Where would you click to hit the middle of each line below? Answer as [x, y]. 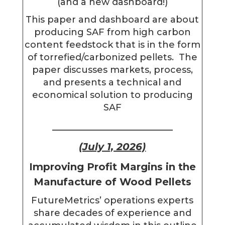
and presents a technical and [113, 82]
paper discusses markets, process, [112, 70]
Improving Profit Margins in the [112, 166]
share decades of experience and [112, 213]
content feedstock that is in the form [112, 44]
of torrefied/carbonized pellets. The [112, 57]
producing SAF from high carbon [112, 32]
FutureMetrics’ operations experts [113, 200]
